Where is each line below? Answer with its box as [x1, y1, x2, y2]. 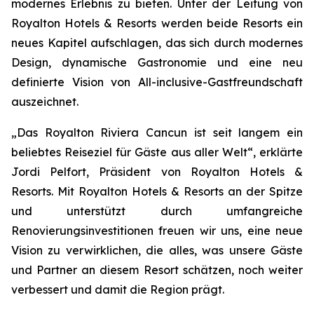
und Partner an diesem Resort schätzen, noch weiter [11, 263, 303, 277]
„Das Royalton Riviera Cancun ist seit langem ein [11, 125, 303, 139]
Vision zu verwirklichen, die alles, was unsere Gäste [11, 243, 303, 257]
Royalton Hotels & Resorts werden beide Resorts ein [11, 16, 303, 30]
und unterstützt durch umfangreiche [11, 204, 303, 218]
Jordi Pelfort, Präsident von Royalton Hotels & [11, 165, 303, 179]
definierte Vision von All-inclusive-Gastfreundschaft [11, 75, 303, 89]
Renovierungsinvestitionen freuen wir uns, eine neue [11, 224, 303, 238]
